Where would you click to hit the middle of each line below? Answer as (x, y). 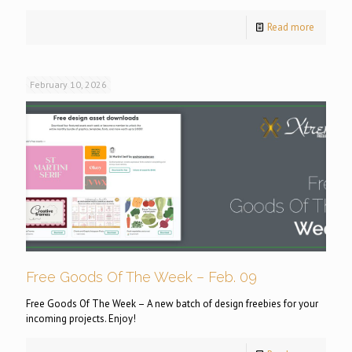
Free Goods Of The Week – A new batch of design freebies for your (172, 304)
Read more (291, 27)
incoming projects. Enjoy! (81, 319)
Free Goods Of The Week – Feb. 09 (141, 277)
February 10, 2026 (68, 84)
